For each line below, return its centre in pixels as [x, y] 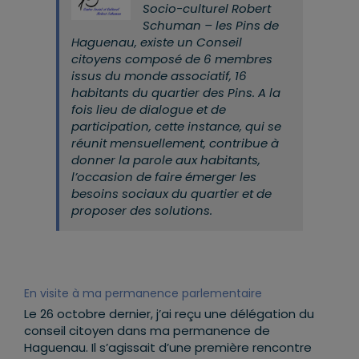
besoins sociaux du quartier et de [171, 194]
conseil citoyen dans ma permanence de [147, 331]
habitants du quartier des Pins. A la [176, 93]
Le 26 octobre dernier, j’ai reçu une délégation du [169, 314]
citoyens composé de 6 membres [172, 59]
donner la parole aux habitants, [166, 160]
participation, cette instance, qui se [176, 127]
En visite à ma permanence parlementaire [143, 294]
